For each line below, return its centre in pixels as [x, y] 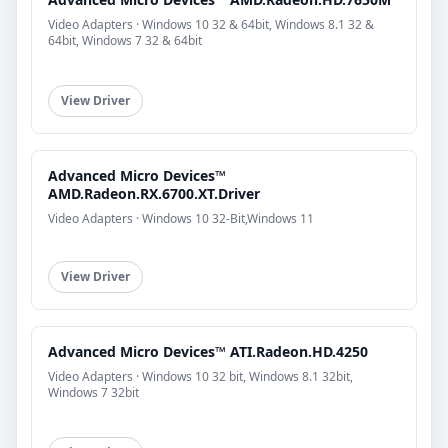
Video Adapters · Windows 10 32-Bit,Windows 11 [181, 219]
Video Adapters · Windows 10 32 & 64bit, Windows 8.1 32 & [211, 25]
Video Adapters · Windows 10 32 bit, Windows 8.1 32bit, [200, 377]
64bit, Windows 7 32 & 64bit [125, 41]
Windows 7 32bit [93, 393]
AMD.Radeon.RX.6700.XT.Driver [154, 194]
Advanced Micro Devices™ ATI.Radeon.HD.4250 [208, 352]
